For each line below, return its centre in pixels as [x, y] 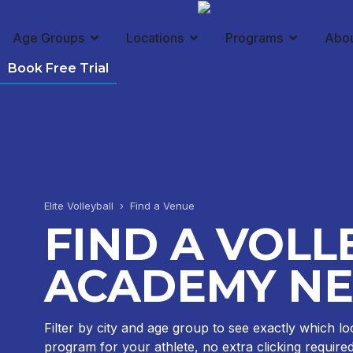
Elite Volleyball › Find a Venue [119, 205]
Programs [254, 37]
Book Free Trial [58, 68]
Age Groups [48, 37]
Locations [155, 37]
